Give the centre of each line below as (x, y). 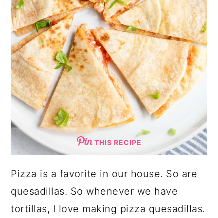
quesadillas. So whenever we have (94, 191)
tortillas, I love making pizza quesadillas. (108, 209)
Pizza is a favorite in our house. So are (104, 173)
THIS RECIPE (118, 142)
